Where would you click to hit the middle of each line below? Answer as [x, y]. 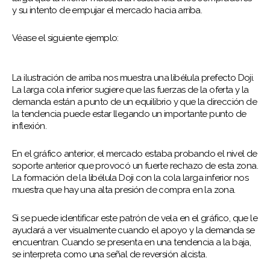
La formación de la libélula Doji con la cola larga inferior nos [130, 178]
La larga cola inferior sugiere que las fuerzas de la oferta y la [130, 90]
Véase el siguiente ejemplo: [65, 38]
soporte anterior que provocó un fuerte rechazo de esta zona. [135, 166]
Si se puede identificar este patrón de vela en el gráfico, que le [135, 218]
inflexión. [29, 126]
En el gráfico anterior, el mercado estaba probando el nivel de [135, 154]
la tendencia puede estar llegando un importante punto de [129, 114]
